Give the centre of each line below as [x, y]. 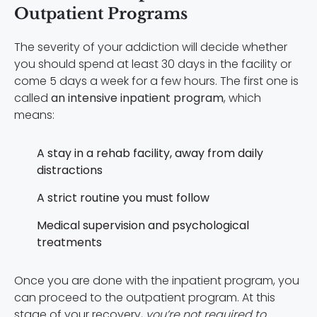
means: [34, 115]
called [33, 98]
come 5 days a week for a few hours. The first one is [156, 81]
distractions [70, 171]
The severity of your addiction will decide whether [151, 47]
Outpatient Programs [101, 14]
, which [242, 98]
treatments [69, 243]
